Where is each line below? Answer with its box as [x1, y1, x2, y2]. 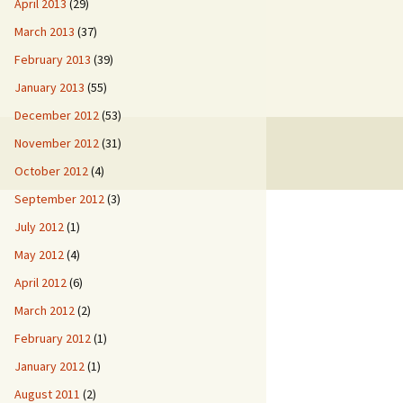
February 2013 [14, 51, 91, 67]
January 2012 [14, 358, 85, 374]
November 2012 [14, 135, 99, 151]
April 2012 [14, 274, 67, 291]
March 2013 [14, 23, 75, 40]
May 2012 [14, 246, 64, 263]
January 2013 [14, 79, 85, 95]
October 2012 [14, 163, 88, 179]
